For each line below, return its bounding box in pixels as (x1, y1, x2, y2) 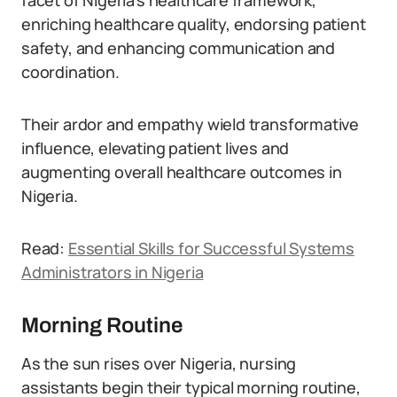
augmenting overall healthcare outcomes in (21, 161, 342, 183)
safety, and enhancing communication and (21, 37, 335, 58)
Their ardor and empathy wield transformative (21, 113, 360, 135)
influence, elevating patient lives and (21, 137, 290, 159)
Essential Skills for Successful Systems (67, 237, 354, 259)
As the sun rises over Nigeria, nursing (21, 353, 297, 374)
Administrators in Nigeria (21, 261, 204, 283)
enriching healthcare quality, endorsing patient (21, 13, 366, 35)
